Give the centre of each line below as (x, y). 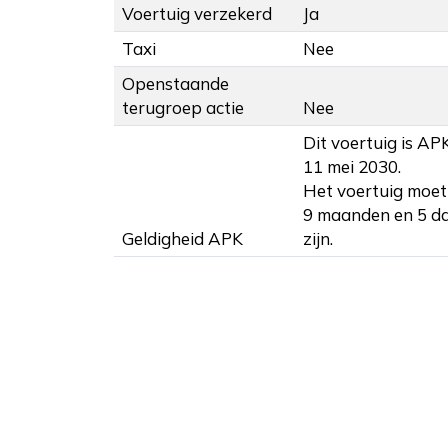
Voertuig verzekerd (197, 14)
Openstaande (175, 84)
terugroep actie (183, 108)
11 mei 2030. (352, 167)
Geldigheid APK (182, 239)
